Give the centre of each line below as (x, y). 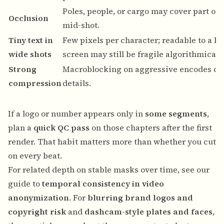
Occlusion (28, 18)
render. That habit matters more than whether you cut (112, 142)
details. (77, 83)
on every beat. (35, 156)
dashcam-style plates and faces (148, 212)
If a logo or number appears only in (76, 114)
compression (35, 83)
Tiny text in (31, 40)
